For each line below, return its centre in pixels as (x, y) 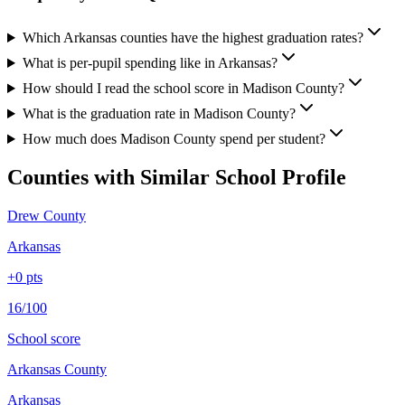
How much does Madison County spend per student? (174, 139)
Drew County (47, 215)
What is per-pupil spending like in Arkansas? (150, 63)
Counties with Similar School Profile (177, 177)
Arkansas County (57, 369)
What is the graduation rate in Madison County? (159, 114)
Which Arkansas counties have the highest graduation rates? (193, 38)
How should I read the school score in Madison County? (183, 89)
